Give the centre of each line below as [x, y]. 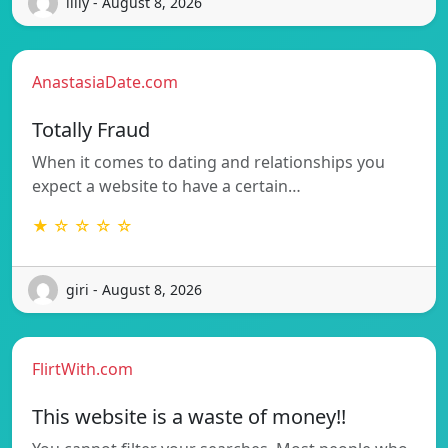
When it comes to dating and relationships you [208, 161]
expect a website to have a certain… [166, 185]
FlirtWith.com [82, 368]
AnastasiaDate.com [105, 81]
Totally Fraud [91, 129]
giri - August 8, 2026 [134, 290]
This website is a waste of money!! [189, 416]
